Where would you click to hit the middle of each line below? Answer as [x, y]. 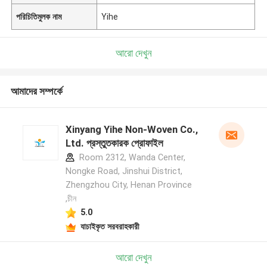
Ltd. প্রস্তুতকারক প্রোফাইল [114, 143]
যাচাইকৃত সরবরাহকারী [110, 226]
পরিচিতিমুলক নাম [39, 16]
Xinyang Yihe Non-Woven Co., [131, 130]
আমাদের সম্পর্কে [36, 91]
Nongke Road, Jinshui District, [124, 171]
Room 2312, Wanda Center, [131, 158]
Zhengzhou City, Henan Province [128, 185]
